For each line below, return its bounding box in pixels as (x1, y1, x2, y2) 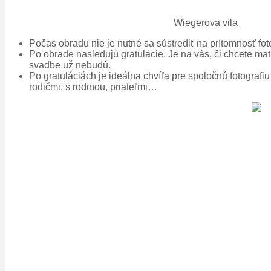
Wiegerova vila (174, 18, 238, 28)
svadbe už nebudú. (29, 60, 111, 71)
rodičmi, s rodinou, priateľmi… (29, 82, 157, 93)
